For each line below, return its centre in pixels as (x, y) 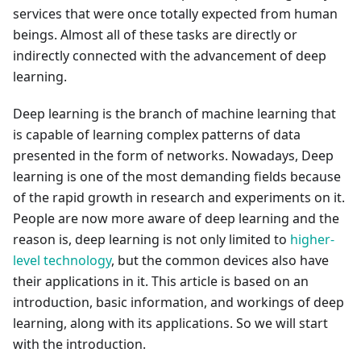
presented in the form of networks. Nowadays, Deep (173, 156)
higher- (312, 239)
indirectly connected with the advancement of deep (170, 56)
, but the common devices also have (220, 260)
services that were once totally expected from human (175, 14)
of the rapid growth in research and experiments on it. (179, 197)
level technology (62, 260)
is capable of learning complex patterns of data (157, 135)
